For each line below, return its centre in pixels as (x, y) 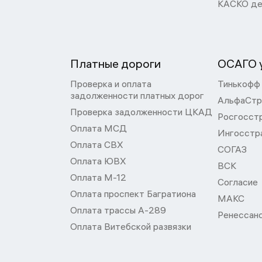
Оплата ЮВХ (98, 161)
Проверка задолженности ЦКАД (141, 112)
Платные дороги (116, 63)
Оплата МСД (99, 128)
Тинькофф (239, 84)
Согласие (238, 182)
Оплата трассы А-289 (118, 210)
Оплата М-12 (98, 177)
